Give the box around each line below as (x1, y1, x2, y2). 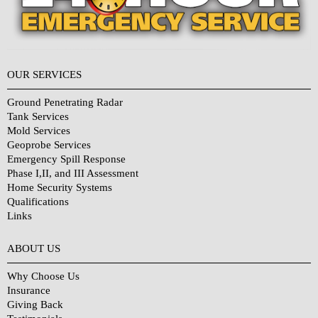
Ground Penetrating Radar (7, 97, 123, 109)
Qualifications (7, 196, 69, 208)
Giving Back (7, 299, 63, 311)
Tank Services (7, 111, 69, 123)
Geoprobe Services (7, 139, 91, 151)
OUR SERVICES (7, 69, 82, 81)
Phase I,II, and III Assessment (7, 168, 138, 180)
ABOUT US (7, 243, 60, 255)
